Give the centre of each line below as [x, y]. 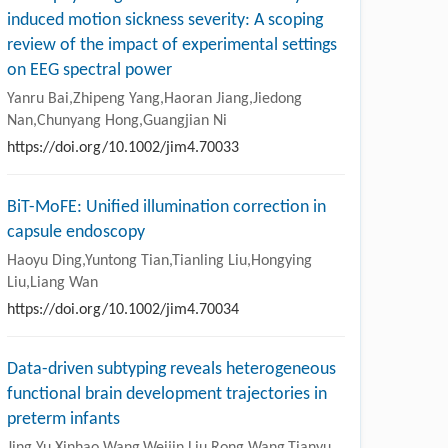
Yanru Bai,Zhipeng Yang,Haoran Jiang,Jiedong [154, 98]
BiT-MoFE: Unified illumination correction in [166, 207]
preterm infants [63, 419]
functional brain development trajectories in [167, 394]
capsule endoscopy [76, 232]
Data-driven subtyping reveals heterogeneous [171, 369]
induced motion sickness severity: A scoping [165, 20]
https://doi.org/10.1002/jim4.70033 [123, 147]
